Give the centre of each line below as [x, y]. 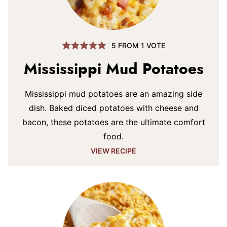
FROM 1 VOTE [140, 45]
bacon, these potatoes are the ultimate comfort [113, 122]
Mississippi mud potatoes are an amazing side [113, 94]
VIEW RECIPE [113, 151]
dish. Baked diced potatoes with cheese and [113, 108]
